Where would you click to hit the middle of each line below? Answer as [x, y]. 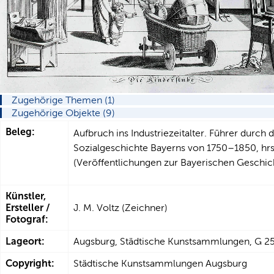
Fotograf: [27, 220]
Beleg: [20, 132]
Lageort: [25, 242]
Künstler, [26, 196]
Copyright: [30, 264]
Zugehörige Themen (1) [63, 100]
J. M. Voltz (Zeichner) [120, 208]
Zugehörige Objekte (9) [63, 113]
